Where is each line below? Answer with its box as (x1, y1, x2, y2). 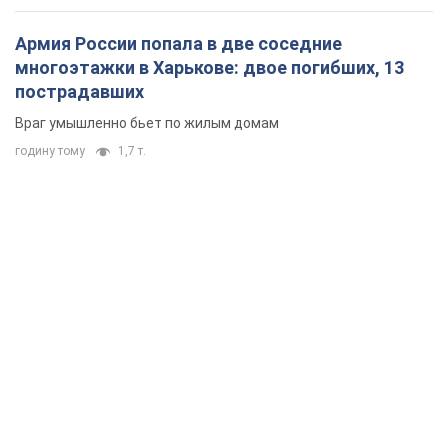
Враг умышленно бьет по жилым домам (15, 115, 279, 132)
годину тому (15, 144, 85, 159)
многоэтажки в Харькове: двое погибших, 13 (15, 57, 404, 79)
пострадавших (15, 81, 144, 103)
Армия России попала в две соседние (15, 33, 342, 55)
